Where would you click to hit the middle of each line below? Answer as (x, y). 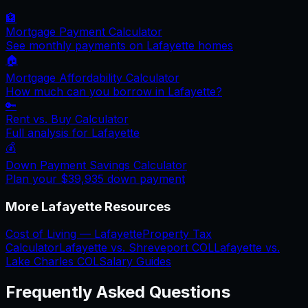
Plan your (33, 178)
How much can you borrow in (87, 91)
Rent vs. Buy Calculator (67, 119)
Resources (136, 206)
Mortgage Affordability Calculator (92, 77)
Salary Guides (135, 262)
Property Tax (177, 234)
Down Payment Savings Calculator (96, 165)
